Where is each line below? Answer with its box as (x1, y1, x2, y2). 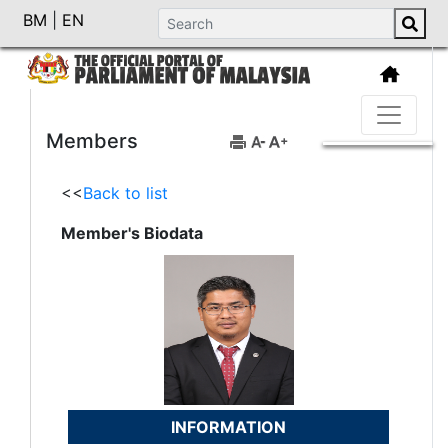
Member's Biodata (61, 222, 203, 243)
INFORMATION (171, 416, 286, 437)
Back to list (83, 182, 168, 203)
